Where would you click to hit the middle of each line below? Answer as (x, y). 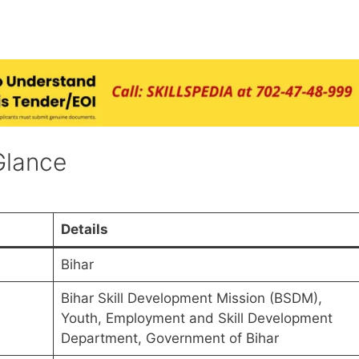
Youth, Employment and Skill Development (196, 318)
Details (84, 229)
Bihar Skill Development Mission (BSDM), (191, 298)
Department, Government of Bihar (169, 338)
